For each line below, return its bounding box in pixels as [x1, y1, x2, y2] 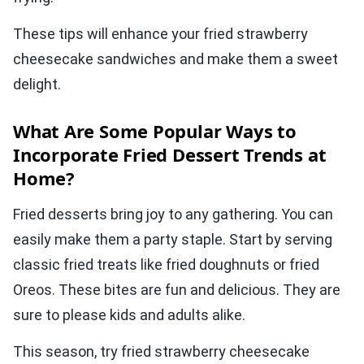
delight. [13, 76, 61, 93]
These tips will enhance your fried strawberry [13, 25, 308, 43]
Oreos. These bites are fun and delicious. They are [13, 281, 340, 299]
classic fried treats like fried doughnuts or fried [13, 256, 319, 274]
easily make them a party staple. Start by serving [13, 231, 332, 249]
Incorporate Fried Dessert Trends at [13, 142, 327, 167]
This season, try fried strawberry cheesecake [13, 343, 310, 361]
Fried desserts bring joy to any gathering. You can [13, 206, 333, 223]
